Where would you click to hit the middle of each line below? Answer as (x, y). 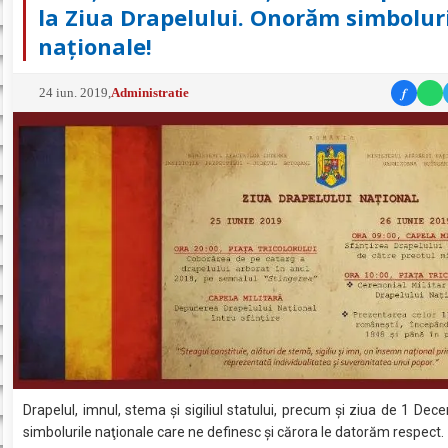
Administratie (150, 92)
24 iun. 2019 (74, 92)
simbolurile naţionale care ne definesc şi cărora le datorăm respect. (234, 431)
